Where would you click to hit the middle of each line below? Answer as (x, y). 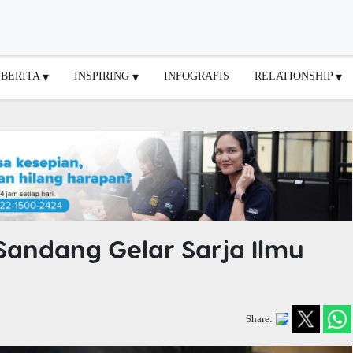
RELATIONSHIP (295, 75)
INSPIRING (103, 75)
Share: (260, 319)
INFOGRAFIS (197, 75)
